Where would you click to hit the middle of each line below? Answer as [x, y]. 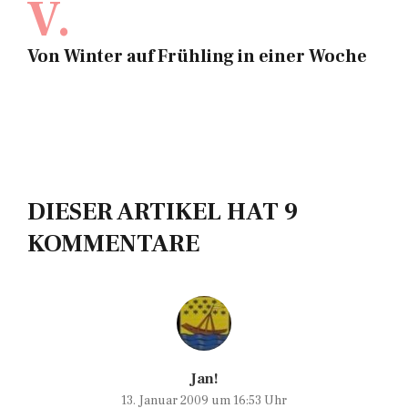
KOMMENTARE [113, 243]
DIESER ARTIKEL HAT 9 [163, 211]
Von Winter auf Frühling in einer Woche [197, 56]
